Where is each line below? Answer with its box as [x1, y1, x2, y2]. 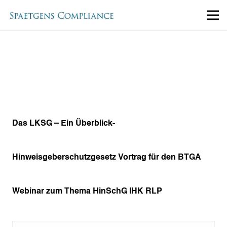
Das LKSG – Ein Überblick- [12, 120, 115, 128]
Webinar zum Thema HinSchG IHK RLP [12, 187, 162, 196]
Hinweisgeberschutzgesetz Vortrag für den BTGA [12, 154, 201, 162]
